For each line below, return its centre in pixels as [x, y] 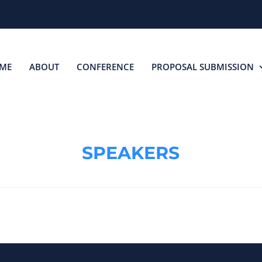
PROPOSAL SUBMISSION [203, 66]
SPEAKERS [131, 153]
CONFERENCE [105, 66]
